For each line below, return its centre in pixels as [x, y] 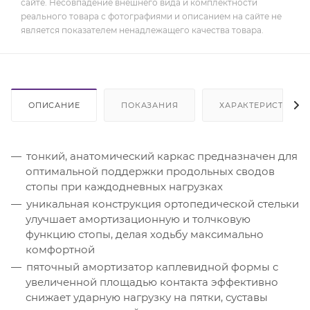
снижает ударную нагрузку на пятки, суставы [147, 298]
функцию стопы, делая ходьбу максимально [145, 235]
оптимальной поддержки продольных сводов [150, 172]
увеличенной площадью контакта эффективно [152, 282]
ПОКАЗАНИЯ [150, 106]
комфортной [60, 250]
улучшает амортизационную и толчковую [138, 219]
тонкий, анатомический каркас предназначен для [162, 156]
